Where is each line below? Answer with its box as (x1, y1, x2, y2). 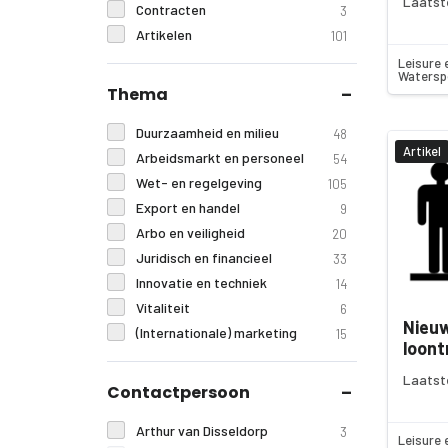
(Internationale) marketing (135, 324, 297, 341)
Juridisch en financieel (135, 249, 272, 266)
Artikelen (135, 26, 192, 43)
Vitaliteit (135, 299, 190, 316)
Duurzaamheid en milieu (135, 124, 279, 141)
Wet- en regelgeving (135, 174, 262, 191)
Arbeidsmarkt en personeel (135, 149, 304, 166)
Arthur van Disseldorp (135, 422, 268, 439)
